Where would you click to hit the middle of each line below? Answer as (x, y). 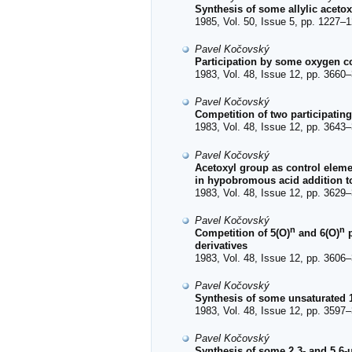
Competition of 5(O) (242, 233)
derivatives (221, 245)
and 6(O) (317, 233)
